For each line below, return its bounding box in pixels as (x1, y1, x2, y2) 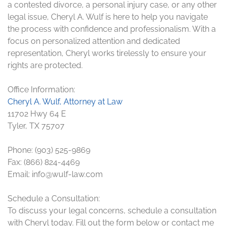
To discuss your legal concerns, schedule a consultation (8, 206, 216, 215)
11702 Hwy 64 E (8, 109, 66, 119)
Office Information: (8, 85, 75, 94)
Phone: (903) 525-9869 (8, 145, 90, 155)
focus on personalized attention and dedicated (8, 36, 180, 46)
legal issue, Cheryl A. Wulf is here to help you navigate (8, 12, 208, 22)
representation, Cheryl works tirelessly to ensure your (8, 48, 206, 58)
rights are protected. (8, 61, 83, 70)
